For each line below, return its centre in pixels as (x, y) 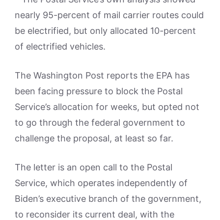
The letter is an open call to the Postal (94, 167)
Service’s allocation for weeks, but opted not (107, 107)
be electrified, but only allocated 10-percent (105, 31)
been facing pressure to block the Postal (99, 91)
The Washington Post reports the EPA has (102, 76)
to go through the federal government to (100, 123)
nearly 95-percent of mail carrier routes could (109, 15)
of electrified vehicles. (60, 47)
